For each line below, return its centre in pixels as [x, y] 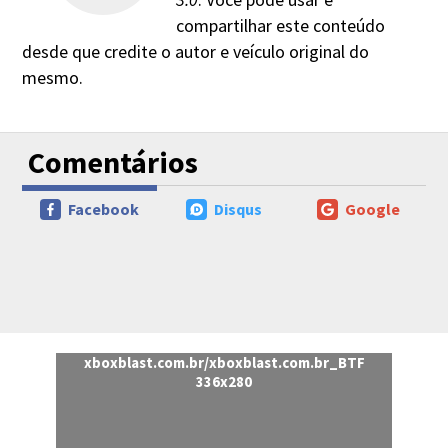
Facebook [104, 208]
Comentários [113, 161]
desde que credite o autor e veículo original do [196, 51]
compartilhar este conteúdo [280, 25]
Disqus [237, 208]
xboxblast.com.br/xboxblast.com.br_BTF [224, 362]
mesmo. [53, 77]
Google [372, 208]
